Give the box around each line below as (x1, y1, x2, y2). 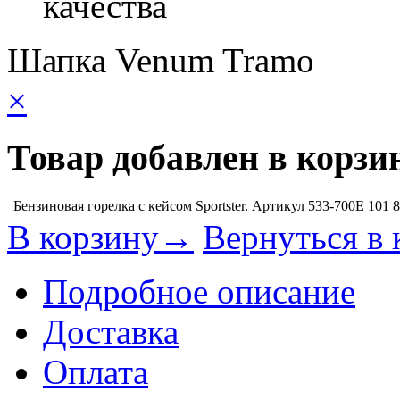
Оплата (43, 352, 148, 391)
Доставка (43, 312, 179, 351)
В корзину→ (7, 217, 194, 256)
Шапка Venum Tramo (7, 40, 314, 79)
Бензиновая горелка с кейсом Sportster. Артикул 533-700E (13, 197, 364, 213)
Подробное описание (43, 271, 355, 311)
